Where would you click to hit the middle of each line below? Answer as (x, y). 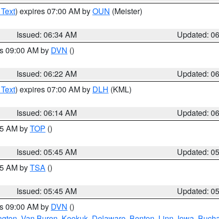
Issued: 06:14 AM (47, 113)
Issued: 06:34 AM (47, 34)
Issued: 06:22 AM (47, 74)
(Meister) (126, 11)
